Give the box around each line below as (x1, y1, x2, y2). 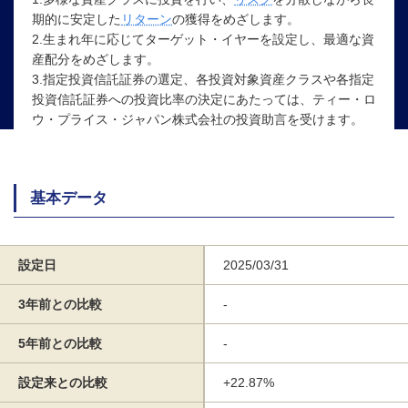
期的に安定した (32, 11, 121, 26)
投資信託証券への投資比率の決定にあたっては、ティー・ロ (32, 91, 376, 107)
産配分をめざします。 (32, 51, 159, 66)
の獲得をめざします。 (172, 11, 300, 26)
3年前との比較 (18, 296, 102, 311)
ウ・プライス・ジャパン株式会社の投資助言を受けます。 (32, 111, 363, 127)
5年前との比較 (18, 335, 102, 351)
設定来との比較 (18, 374, 107, 390)
